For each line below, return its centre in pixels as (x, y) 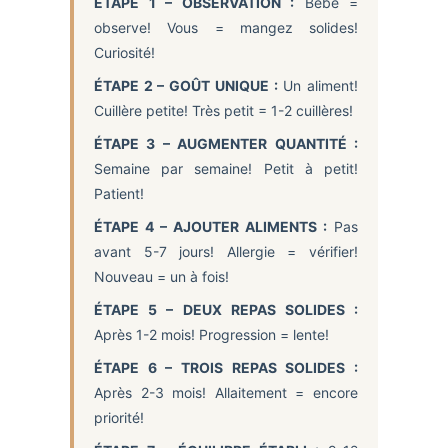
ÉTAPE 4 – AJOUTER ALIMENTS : (210, 226)
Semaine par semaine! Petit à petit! (226, 168)
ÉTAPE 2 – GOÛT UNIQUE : (186, 85)
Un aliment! (318, 85)
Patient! (119, 193)
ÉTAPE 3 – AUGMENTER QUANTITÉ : (226, 143)
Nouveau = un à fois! (161, 276)
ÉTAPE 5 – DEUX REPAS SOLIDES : (226, 309)
